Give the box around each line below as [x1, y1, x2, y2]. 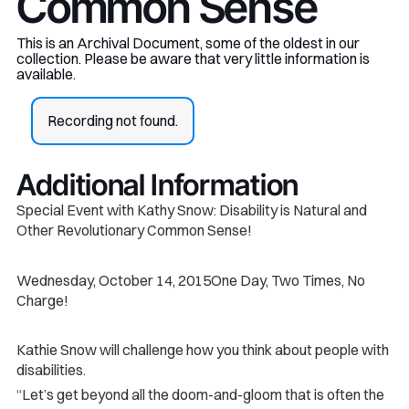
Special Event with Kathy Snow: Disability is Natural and [16, 200, 367, 219]
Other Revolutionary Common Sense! [16, 220, 252, 239]
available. [16, 65, 76, 84]
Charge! [16, 290, 68, 309]
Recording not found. [47, 111, 178, 131]
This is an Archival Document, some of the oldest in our [16, 34, 360, 53]
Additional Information [16, 166, 299, 203]
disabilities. [16, 361, 86, 380]
